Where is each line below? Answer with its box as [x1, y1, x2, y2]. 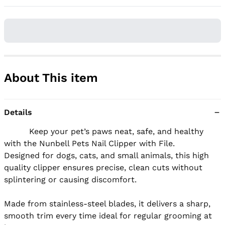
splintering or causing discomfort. [4, 174, 137, 184]
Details [4, 107, 32, 117]
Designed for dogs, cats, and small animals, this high [4, 150, 209, 160]
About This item [4, 70, 98, 85]
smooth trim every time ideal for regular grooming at [4, 210, 212, 220]
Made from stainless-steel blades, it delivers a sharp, [4, 198, 210, 208]
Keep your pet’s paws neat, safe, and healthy [4, 126, 29, 136]
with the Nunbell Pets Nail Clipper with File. [4, 138, 175, 148]
